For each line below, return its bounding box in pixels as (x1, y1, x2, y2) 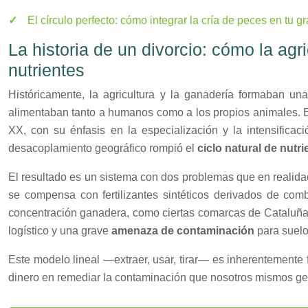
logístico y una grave (8, 224, 111, 236)
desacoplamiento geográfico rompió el (8, 142, 197, 154)
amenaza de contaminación (111, 224, 254, 236)
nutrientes (8, 60, 85, 80)
